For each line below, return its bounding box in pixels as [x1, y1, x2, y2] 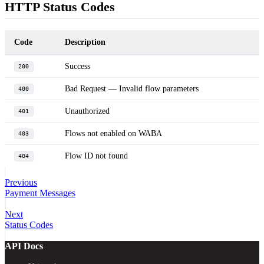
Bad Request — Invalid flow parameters [65, 83, 199, 93]
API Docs [5, 240, 43, 251]
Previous [5, 177, 37, 187]
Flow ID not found [65, 150, 128, 160]
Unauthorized [65, 105, 110, 115]
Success [65, 61, 90, 71]
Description [65, 37, 105, 47]
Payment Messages [5, 187, 75, 198]
